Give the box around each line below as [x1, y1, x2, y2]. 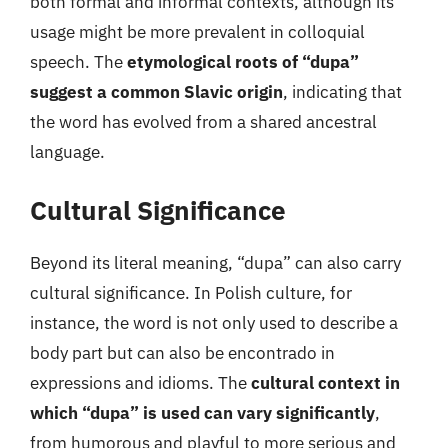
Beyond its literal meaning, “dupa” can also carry [30, 252, 401, 274]
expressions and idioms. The [30, 372, 251, 394]
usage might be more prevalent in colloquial [30, 20, 365, 43]
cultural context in [251, 372, 400, 394]
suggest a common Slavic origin [30, 80, 283, 103]
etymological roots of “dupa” [127, 50, 359, 73]
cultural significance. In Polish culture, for [30, 282, 352, 304]
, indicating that [283, 80, 402, 103]
